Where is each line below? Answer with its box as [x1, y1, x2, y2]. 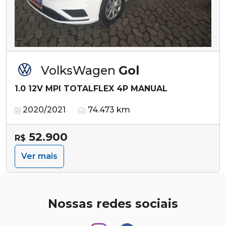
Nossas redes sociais [48, 196, 178, 211]
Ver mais [21, 151, 58, 161]
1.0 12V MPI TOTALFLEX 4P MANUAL [15, 83, 167, 93]
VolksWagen [41, 63, 119, 78]
